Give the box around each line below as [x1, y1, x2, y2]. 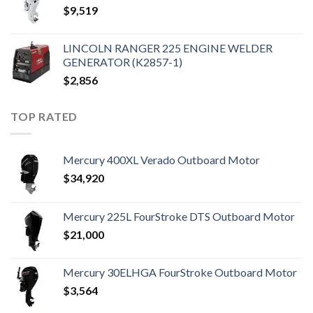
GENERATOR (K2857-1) [63, 55, 182, 69]
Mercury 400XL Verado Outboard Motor [63, 152, 260, 166]
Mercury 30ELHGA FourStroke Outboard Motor [63, 265, 297, 279]
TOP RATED [10, 110, 78, 124]
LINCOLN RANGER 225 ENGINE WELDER [63, 41, 272, 55]
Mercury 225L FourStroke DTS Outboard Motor [63, 209, 295, 223]
